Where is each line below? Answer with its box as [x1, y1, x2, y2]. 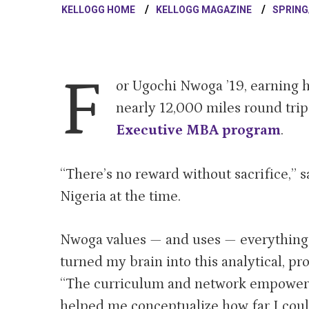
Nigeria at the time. [60, 188, 181, 205]
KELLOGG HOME [61, 4, 135, 16]
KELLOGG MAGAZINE [156, 4, 252, 16]
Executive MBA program [116, 122, 281, 139]
